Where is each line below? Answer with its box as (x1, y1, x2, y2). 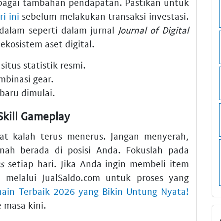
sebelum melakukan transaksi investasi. (19, 10, 189, 22)
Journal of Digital (117, 24, 189, 36)
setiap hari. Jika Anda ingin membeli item (4, 157, 189, 169)
